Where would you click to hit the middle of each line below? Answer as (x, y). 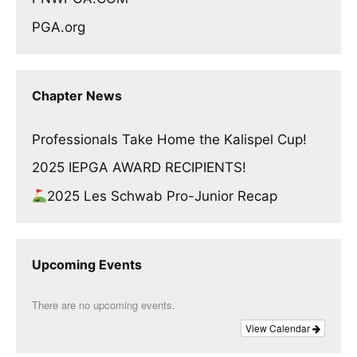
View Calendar (279, 328)
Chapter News (77, 95)
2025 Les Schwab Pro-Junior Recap (163, 196)
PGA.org (59, 27)
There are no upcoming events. (104, 304)
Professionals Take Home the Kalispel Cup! (169, 139)
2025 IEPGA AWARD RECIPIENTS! (139, 168)
